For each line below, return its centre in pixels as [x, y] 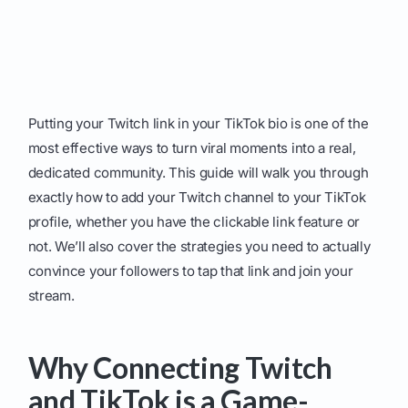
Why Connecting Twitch [180, 368]
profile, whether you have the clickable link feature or [194, 222]
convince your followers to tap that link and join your [190, 271]
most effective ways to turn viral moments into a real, [192, 148]
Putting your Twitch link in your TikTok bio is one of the [198, 124]
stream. [51, 296]
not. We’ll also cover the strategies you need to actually [199, 247]
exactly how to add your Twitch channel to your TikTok [197, 198]
